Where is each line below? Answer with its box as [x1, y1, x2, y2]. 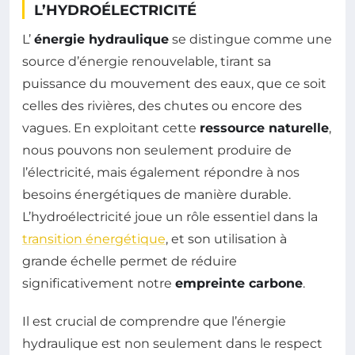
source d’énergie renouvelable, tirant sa [22, 54, 271, 70]
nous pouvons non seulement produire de [22, 143, 292, 158]
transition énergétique [22, 231, 166, 247]
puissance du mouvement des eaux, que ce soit [22, 76, 326, 92]
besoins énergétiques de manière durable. [22, 187, 291, 203]
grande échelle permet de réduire [22, 254, 237, 269]
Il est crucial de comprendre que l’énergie [22, 314, 286, 330]
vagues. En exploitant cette [22, 120, 200, 136]
